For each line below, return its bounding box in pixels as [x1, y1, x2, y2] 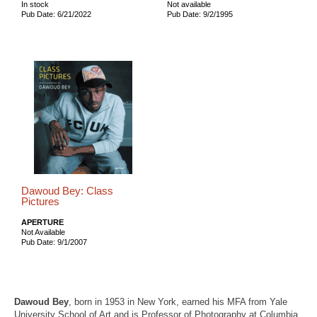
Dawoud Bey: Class [21, 185, 113, 197]
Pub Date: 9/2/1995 [166, 9, 233, 18]
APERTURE [21, 217, 64, 226]
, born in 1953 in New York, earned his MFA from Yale [69, 296, 287, 307]
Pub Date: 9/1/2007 [21, 237, 87, 246]
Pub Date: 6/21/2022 [21, 9, 91, 18]
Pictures [21, 195, 59, 207]
